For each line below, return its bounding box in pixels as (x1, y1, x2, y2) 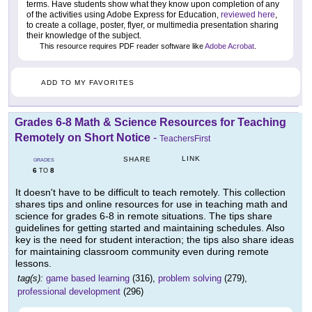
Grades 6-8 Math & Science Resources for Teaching (15, 116, 286, 128)
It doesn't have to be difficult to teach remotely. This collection (15, 186, 286, 198)
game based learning (46, 272, 130, 283)
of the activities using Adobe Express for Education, (26, 9, 221, 19)
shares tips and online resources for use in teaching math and (15, 198, 288, 210)
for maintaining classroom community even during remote (15, 245, 269, 257)
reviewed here (221, 9, 275, 19)
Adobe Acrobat (205, 41, 254, 50)
